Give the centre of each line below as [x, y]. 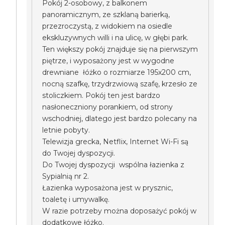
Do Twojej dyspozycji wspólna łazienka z [114, 165]
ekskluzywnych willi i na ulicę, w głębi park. [116, 38]
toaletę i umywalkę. [76, 199]
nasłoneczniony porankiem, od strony [108, 107]
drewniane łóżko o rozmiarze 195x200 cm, [117, 72]
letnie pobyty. [66, 130]
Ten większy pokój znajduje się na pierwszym [120, 49]
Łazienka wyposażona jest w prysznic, [108, 188]
